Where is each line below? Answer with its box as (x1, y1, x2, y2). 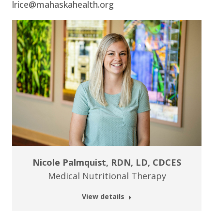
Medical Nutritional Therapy (47, 170, 166, 182)
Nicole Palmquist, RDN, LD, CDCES (32, 156, 181, 169)
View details (82, 192, 124, 201)
